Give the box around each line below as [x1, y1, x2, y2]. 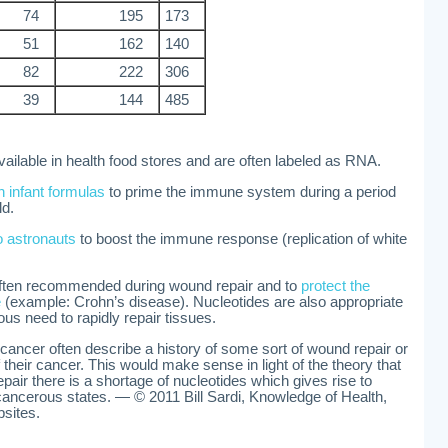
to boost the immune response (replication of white [76, 231, 407, 247]
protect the [301, 278, 370, 294]
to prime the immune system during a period [105, 184, 396, 200]
